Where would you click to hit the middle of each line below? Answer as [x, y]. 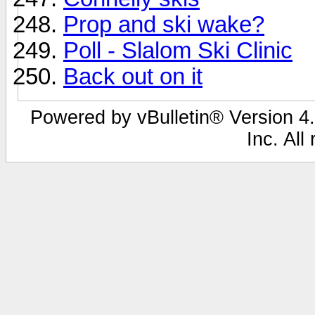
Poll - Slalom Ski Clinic [178, 50]
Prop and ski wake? [164, 24]
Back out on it [133, 76]
